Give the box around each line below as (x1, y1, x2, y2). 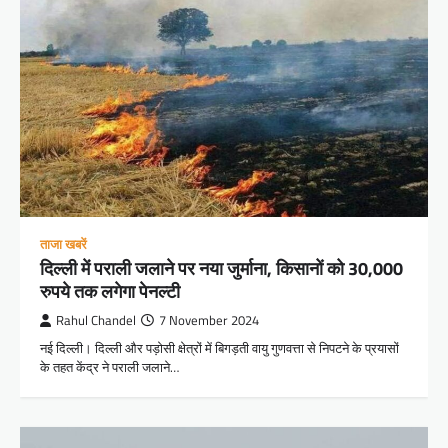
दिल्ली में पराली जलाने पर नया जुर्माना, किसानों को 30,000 (40, 254, 403, 282)
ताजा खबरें (40, 234, 87, 254)
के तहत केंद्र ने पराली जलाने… (40, 356, 179, 377)
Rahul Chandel (56, 310, 136, 330)
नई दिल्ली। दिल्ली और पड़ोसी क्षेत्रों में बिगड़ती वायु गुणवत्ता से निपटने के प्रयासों (40, 337, 399, 358)
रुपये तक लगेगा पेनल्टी (40, 277, 180, 305)
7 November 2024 (159, 310, 259, 330)
